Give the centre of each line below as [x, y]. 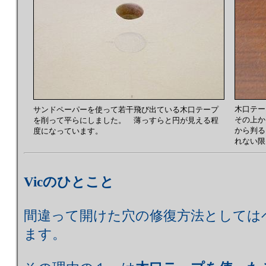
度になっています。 [68, 131]
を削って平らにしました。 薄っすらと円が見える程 [126, 120]
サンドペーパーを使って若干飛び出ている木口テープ [126, 110]
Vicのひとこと [69, 182]
